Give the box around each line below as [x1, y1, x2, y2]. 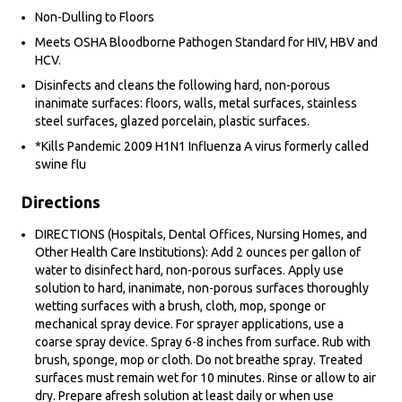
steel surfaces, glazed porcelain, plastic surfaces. [35, 114, 310, 129]
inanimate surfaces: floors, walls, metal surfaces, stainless [35, 96, 357, 111]
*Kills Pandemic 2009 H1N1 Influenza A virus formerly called [35, 139, 369, 154]
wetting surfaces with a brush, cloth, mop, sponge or [35, 299, 326, 314]
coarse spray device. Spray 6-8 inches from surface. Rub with [35, 335, 371, 350]
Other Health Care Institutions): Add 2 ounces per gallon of [35, 245, 361, 260]
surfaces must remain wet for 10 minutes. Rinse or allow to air [35, 371, 376, 386]
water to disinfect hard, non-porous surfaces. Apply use [35, 263, 344, 278]
